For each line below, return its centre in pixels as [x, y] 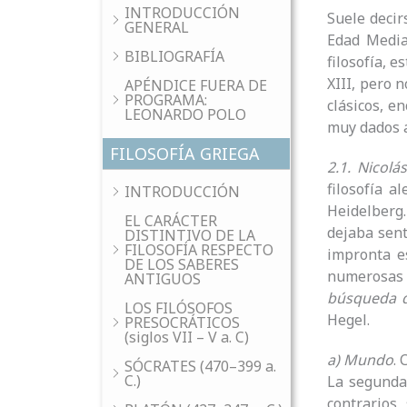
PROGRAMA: [166, 100]
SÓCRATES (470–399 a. [200, 366]
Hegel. [348, 320]
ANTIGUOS [163, 279]
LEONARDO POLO [185, 114]
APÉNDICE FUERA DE [196, 85]
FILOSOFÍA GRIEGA [185, 154]
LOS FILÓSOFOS [179, 308]
